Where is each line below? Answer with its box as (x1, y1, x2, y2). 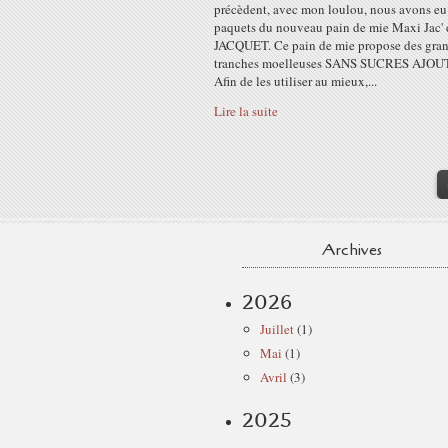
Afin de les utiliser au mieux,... (214, 72, 377, 90)
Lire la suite (214, 102, 278, 120)
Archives (322, 239, 382, 261)
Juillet (260, 320, 294, 338)
